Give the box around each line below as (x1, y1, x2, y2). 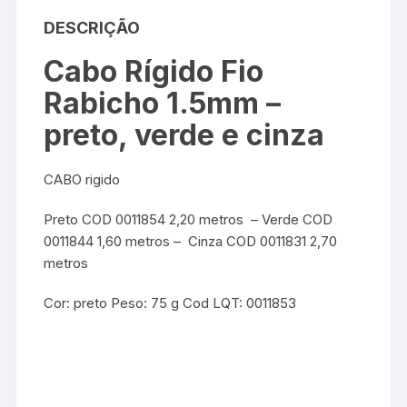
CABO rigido (44, 171, 121, 189)
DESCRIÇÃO (44, 18, 141, 38)
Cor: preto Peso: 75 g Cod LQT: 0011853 (44, 294, 297, 313)
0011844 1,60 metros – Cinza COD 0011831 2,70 (44, 233, 338, 251)
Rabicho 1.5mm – (44, 85, 282, 122)
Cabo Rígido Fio (44, 54, 264, 90)
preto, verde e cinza (44, 117, 325, 154)
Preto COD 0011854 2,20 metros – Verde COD (44, 211, 333, 229)
